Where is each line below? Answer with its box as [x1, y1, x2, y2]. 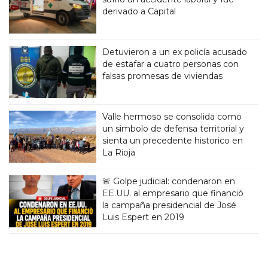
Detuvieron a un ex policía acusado [102, 46, 248, 57]
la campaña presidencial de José [102, 199, 237, 211]
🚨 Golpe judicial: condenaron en [102, 175, 236, 187]
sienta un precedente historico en [102, 135, 243, 146]
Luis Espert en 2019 [102, 211, 185, 223]
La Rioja [102, 147, 136, 158]
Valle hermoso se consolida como [102, 111, 242, 122]
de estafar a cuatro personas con [102, 58, 239, 69]
